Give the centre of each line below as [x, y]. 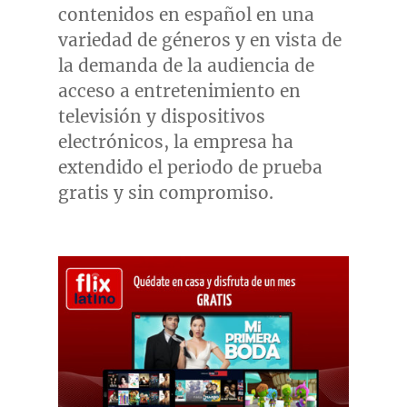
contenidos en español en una [186, 14]
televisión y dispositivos [161, 116]
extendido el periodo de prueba [190, 167]
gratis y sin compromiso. [165, 192]
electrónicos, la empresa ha [175, 141]
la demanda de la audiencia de [186, 65]
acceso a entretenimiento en [179, 90]
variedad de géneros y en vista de [199, 40]
